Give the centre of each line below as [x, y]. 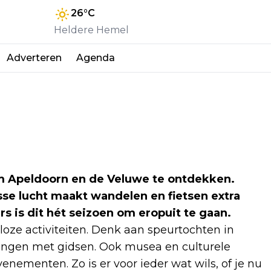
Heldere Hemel [91, 30]
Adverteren [34, 58]
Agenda [96, 58]
